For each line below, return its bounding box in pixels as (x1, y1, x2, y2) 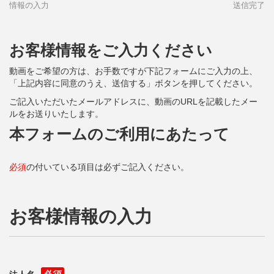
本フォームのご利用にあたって (9, 125, 229, 143)
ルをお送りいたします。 (9, 108, 103, 119)
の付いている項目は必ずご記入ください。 (26, 161, 189, 172)
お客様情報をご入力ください (9, 42, 212, 59)
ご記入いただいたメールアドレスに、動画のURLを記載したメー (9, 96, 257, 106)
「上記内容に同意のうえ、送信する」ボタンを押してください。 (9, 78, 257, 88)
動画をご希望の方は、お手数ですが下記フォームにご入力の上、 (9, 65, 257, 76)
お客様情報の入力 (9, 206, 152, 226)
